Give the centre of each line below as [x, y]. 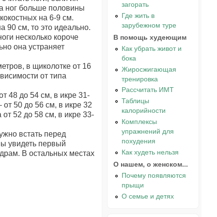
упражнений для [148, 132]
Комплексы [139, 122]
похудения [139, 141]
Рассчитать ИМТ [148, 90]
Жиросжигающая [149, 69]
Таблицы [136, 101]
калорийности [144, 111]
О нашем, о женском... [151, 164]
